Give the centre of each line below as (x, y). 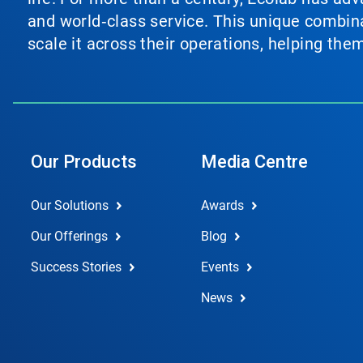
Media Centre (254, 162)
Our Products (84, 162)
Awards (222, 205)
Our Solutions (70, 205)
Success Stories (76, 267)
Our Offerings (69, 236)
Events (220, 267)
